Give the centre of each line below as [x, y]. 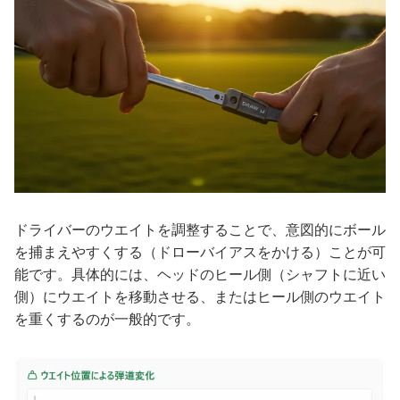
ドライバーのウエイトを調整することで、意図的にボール [200, 230]
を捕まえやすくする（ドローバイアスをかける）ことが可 [200, 253]
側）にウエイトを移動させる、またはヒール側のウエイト [200, 297]
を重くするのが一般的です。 [107, 320]
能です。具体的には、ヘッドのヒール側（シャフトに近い [200, 275]
